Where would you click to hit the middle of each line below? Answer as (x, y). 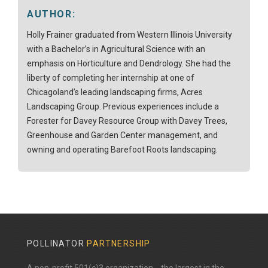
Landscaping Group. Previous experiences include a (123, 107)
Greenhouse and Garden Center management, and (122, 135)
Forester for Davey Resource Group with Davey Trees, (127, 121)
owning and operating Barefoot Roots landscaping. (122, 150)
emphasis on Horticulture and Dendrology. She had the (129, 64)
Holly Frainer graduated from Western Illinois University (130, 35)
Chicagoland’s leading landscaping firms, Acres (115, 92)
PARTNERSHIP (119, 244)
